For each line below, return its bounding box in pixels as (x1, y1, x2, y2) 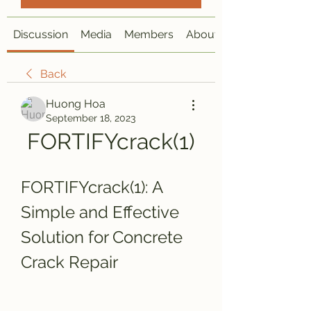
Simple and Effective (21, 202, 179, 222)
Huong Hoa (46, 97, 106, 110)
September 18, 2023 (46, 112, 135, 124)
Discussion (13, 28, 68, 41)
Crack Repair (21, 252, 118, 272)
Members (124, 28, 174, 41)
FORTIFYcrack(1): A (21, 177, 162, 197)
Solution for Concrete (21, 227, 183, 247)
